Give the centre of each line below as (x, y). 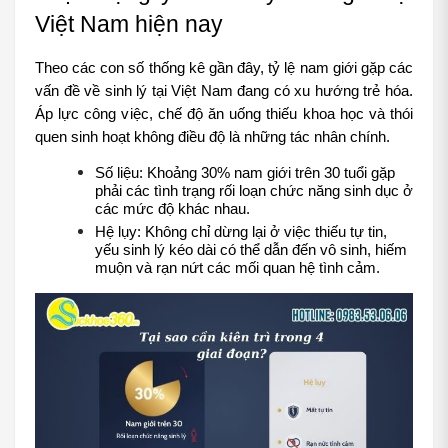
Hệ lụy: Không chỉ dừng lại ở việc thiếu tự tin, (241, 232)
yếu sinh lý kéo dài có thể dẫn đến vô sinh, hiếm (251, 250)
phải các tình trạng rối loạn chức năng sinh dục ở (254, 191)
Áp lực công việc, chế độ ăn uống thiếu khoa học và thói (224, 114)
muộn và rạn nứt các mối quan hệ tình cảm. (237, 268)
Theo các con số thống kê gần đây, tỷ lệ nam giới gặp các (224, 68)
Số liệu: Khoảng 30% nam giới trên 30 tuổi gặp (245, 173)
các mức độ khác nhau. (172, 209)
